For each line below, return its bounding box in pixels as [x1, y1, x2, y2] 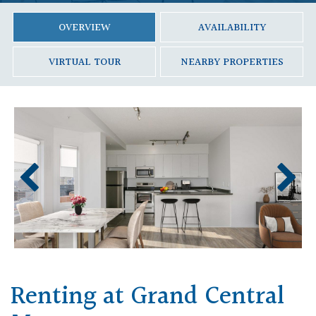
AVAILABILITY [197, 20, 266, 37]
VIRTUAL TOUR [48, 54, 121, 71]
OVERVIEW [58, 20, 111, 37]
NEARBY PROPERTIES [180, 54, 284, 71]
